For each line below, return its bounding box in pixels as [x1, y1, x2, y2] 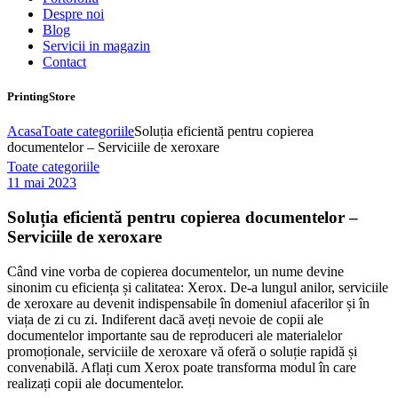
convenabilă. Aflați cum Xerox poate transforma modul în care [7, 359, 356, 375]
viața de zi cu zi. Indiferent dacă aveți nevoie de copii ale [7, 311, 323, 327]
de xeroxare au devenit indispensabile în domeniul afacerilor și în [7, 295, 370, 311]
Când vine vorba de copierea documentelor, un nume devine [7, 263, 344, 279]
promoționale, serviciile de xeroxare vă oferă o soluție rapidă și [7, 343, 357, 359]
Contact [43, 54, 86, 69]
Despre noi [43, 6, 104, 21]
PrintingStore [7, 90, 76, 104]
